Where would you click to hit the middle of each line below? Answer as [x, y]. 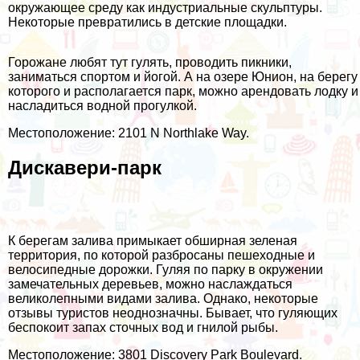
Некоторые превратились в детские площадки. [147, 22]
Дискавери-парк [85, 168]
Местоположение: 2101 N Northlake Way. [129, 133]
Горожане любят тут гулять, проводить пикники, [150, 63]
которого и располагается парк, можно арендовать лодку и [183, 92]
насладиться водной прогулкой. [102, 106]
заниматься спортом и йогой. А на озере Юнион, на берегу [183, 77]
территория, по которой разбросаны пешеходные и [162, 256]
